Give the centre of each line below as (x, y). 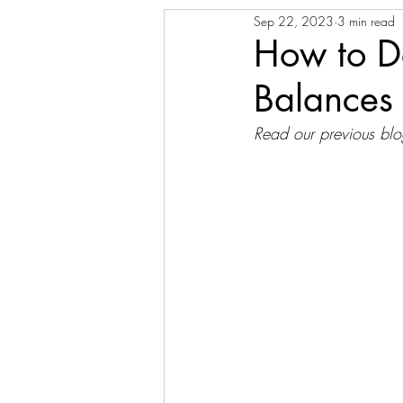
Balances (323, 99)
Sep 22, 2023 (294, 21)
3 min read (366, 21)
